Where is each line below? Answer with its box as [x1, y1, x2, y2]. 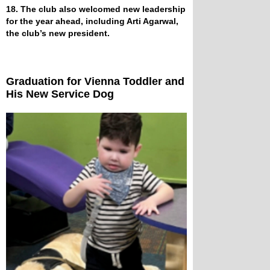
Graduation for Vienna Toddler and [6, 75, 184, 87]
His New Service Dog [6, 87, 117, 100]
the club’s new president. [6, 28, 112, 38]
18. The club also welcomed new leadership [6, 4, 186, 14]
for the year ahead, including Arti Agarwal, [6, 16, 178, 26]
